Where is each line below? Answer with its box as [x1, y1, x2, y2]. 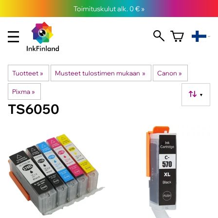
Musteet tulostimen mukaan [55, 69, 141, 77]
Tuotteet [12, 69, 38, 77]
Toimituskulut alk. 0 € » [73, 4, 145, 13]
